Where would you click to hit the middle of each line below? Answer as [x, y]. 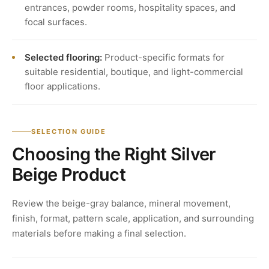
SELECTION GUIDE [69, 132]
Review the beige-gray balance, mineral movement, [121, 204]
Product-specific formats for [163, 58]
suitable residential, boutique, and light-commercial [134, 72]
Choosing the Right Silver [114, 154]
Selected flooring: [63, 58]
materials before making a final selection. [99, 234]
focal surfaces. [56, 22]
